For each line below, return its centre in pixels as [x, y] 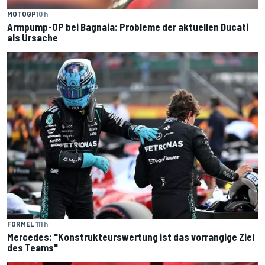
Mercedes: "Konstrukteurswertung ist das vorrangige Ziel [131, 236]
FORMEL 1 [22, 223]
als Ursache [33, 38]
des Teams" [33, 247]
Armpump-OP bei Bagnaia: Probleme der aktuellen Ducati [128, 27]
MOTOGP [22, 14]
